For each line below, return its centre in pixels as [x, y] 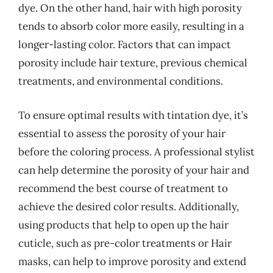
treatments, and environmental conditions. [121, 81]
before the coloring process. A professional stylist [136, 151]
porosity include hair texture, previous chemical [133, 63]
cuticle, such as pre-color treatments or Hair [125, 243]
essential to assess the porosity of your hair [122, 133]
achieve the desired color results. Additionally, [129, 206]
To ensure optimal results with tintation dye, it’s [133, 115]
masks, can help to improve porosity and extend [132, 261]
